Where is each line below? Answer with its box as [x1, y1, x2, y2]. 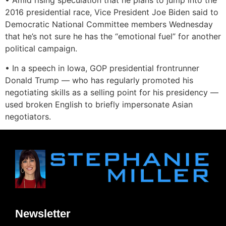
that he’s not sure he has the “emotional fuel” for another [5, 31, 221, 42]
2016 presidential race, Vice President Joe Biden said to [5, 7, 218, 18]
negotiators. [5, 111, 51, 122]
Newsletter [15, 207, 71, 220]
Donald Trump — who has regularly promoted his [5, 75, 193, 85]
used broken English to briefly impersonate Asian [5, 99, 193, 109]
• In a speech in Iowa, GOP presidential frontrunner [5, 63, 199, 73]
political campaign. [5, 43, 77, 54]
